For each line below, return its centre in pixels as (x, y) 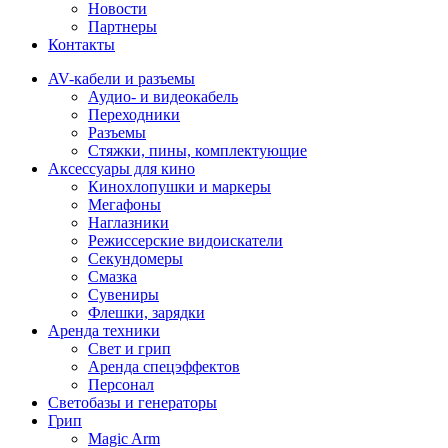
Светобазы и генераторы (132, 402)
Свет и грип (129, 348)
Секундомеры (135, 258)
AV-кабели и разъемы (121, 78)
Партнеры (122, 26)
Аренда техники (104, 330)
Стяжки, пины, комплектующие (197, 150)
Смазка (112, 276)
